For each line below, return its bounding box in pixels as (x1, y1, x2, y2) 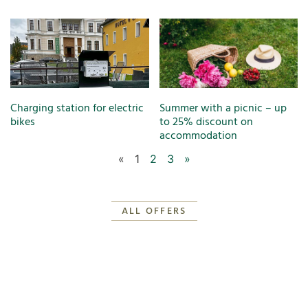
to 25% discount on (159, 113, 253, 132)
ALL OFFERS (121, 203, 187, 220)
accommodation (159, 127, 237, 146)
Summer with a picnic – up (159, 100, 287, 118)
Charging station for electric (10, 100, 144, 118)
